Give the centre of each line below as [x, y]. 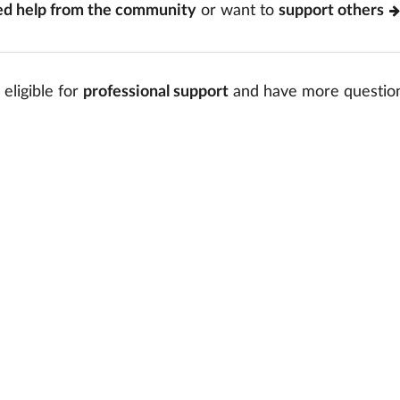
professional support [156, 92]
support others [331, 11]
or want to [237, 11]
